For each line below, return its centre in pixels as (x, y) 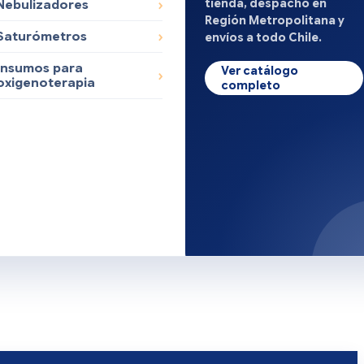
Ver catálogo (260, 70)
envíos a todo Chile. (264, 37)
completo (251, 85)
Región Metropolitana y (275, 20)
